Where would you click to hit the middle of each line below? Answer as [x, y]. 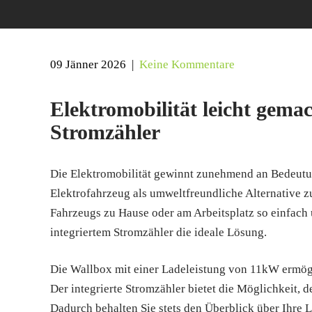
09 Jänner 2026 [88, 64]
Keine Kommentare [187, 64]
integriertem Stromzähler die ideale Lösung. [158, 232]
